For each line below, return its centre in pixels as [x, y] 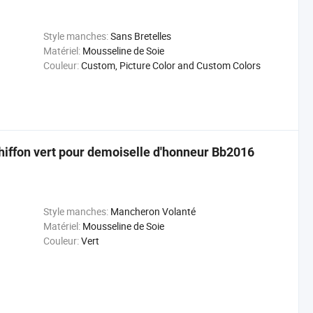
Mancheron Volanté [153, 211]
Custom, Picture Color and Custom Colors [170, 65]
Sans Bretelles [140, 36]
